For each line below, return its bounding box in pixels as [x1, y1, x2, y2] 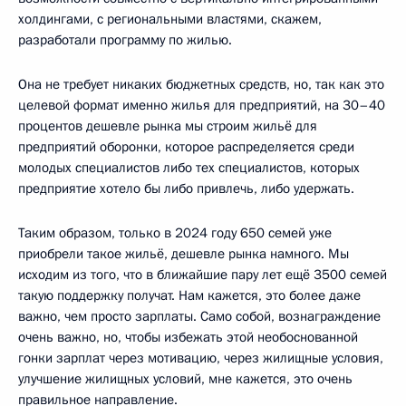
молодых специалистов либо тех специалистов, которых [18, 159, 360, 178]
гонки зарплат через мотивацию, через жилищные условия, [18, 349, 383, 368]
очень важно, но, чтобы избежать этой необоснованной [18, 328, 358, 347]
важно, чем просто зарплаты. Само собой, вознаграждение [18, 307, 381, 326]
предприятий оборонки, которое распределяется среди [18, 138, 354, 157]
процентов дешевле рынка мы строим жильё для [18, 117, 317, 136]
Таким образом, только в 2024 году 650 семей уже [18, 224, 332, 243]
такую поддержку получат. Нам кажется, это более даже [18, 286, 361, 305]
